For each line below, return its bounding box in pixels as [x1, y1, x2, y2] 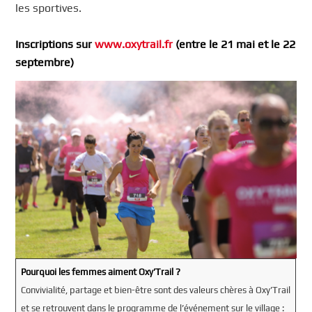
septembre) [15, 55, 75, 69]
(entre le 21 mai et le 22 [173, 37, 296, 51]
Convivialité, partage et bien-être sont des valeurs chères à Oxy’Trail [20, 284, 290, 295]
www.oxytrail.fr [95, 37, 173, 51]
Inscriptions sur [15, 37, 95, 51]
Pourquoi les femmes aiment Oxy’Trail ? [20, 266, 180, 277]
